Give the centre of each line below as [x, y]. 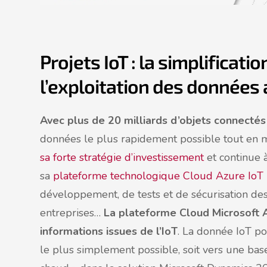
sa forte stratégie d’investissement [122, 158]
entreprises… [72, 213]
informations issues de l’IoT [109, 232]
